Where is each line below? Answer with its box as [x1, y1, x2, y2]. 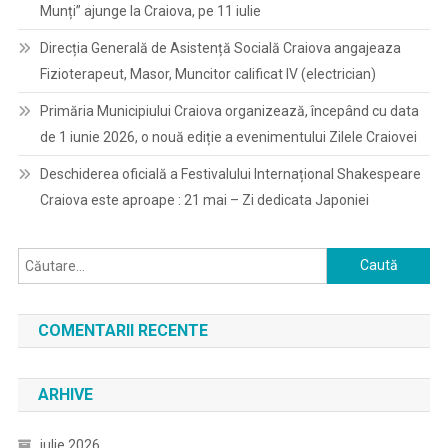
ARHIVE [37, 384, 93, 404]
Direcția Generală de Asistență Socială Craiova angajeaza [39, 39, 401, 56]
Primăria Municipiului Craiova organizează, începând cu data [39, 102, 419, 119]
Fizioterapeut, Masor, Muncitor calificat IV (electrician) [39, 65, 376, 82]
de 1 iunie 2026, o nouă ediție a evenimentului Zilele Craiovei [39, 128, 417, 145]
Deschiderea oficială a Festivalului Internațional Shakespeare [39, 165, 421, 182]
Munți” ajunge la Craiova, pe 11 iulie [39, 2, 261, 19]
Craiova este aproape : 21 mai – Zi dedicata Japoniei [39, 191, 369, 208]
